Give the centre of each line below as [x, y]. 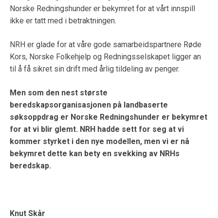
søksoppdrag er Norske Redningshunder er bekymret [109, 117]
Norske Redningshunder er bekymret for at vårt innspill [102, 9]
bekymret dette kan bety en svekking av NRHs [95, 154]
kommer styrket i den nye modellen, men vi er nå [100, 142]
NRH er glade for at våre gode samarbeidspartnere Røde [106, 45]
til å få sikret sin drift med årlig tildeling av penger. [95, 69]
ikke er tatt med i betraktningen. [63, 21]
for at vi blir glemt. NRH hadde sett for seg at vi [97, 129]
